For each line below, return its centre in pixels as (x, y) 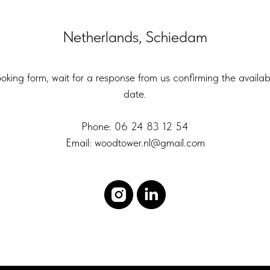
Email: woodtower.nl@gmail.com (135, 142)
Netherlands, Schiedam (135, 36)
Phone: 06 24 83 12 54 (135, 126)
